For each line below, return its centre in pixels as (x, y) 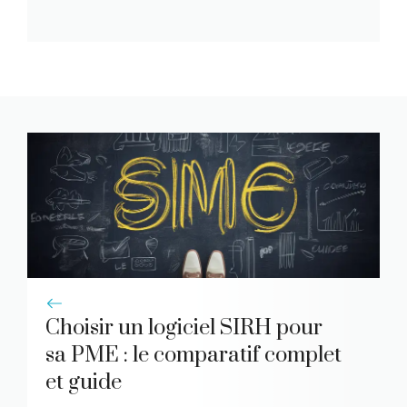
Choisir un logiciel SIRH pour (184, 328)
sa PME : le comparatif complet (194, 356)
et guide (84, 383)
